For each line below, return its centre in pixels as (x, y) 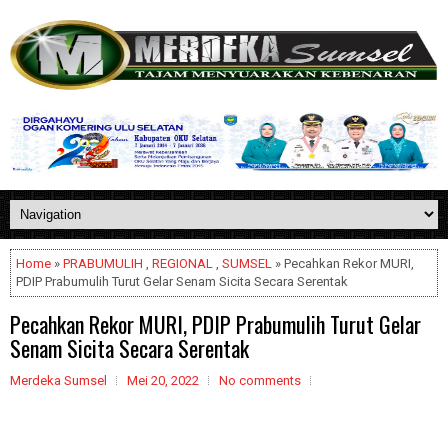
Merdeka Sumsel (58, 380)
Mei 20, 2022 (163, 380)
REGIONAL (182, 263)
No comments (260, 380)
